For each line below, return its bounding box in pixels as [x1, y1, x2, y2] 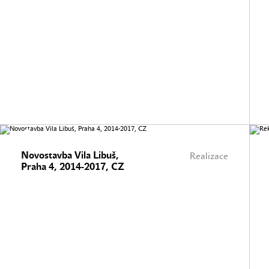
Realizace [190, 151, 228, 162]
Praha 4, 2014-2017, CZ [21, 161, 124, 172]
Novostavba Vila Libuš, [21, 150, 119, 161]
